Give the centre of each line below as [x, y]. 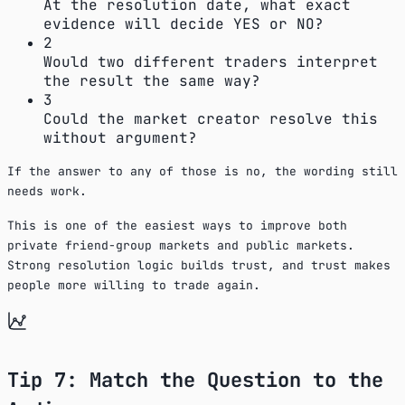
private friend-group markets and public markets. [181, 245]
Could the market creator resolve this [211, 118]
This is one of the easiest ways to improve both [177, 225]
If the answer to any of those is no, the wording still [202, 171]
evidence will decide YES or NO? [184, 24]
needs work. [47, 191]
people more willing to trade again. [134, 285]
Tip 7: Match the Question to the [195, 380]
